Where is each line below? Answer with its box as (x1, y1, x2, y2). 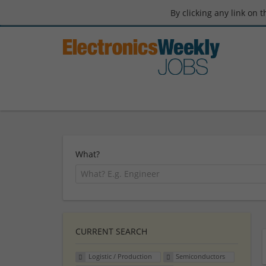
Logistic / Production (88, 252, 152, 261)
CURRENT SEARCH (75, 225, 147, 237)
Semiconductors (176, 252, 226, 261)
